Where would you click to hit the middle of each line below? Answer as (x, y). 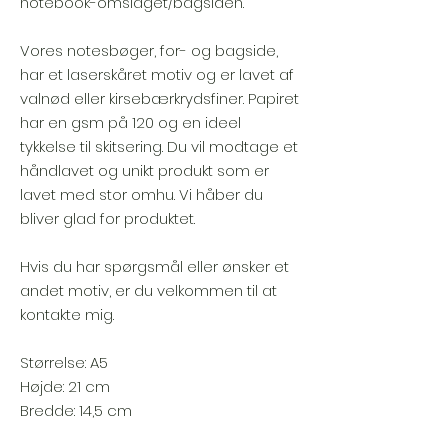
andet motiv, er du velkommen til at (148, 290)
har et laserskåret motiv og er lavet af (157, 74)
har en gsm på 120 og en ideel (130, 122)
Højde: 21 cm (65, 386)
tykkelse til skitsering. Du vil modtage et (159, 146)
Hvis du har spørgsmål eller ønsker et (154, 266)
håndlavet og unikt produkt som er (144, 170)
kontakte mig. (67, 314)
